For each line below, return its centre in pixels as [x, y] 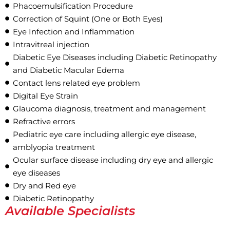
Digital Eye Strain [45, 95]
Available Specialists [70, 210]
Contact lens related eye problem [76, 83]
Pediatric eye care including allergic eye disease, [104, 134]
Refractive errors [44, 121]
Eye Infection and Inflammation [74, 31]
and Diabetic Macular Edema [69, 70]
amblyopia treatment [54, 147]
